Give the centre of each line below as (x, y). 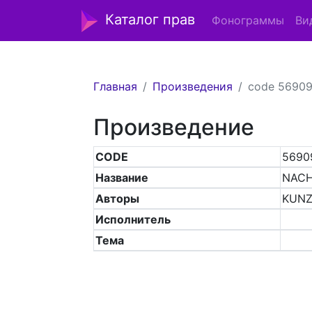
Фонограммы (248, 21)
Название (122, 178)
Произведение (174, 127)
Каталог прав (150, 19)
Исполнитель (133, 219)
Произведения (193, 86)
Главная (116, 86)
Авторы (118, 198)
